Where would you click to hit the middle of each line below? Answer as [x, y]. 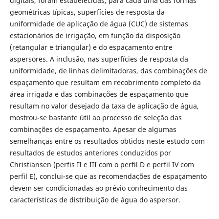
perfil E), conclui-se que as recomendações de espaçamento [108, 176]
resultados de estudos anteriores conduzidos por [90, 153]
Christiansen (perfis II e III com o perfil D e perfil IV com [102, 165]
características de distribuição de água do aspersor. [95, 200]
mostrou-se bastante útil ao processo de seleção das [96, 118]
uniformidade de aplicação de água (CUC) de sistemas [99, 24]
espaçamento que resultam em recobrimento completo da [105, 83]
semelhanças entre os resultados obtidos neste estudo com [107, 141]
